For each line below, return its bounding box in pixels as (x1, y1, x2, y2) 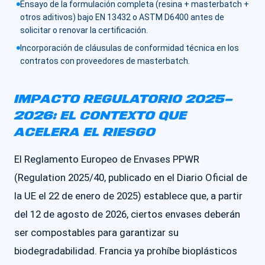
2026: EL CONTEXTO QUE (14, 108, 187, 124)
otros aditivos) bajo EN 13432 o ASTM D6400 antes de (20, 12, 224, 22)
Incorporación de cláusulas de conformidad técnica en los (20, 43, 239, 53)
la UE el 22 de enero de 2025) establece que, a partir (14, 190, 243, 202)
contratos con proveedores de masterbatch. (20, 56, 190, 66)
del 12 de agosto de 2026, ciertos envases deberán (14, 208, 240, 220)
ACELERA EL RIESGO (14, 124, 156, 141)
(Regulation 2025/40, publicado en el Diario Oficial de (14, 172, 247, 183)
